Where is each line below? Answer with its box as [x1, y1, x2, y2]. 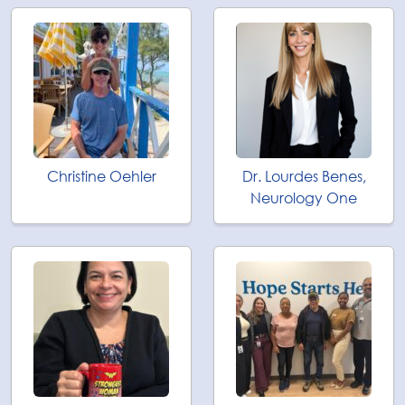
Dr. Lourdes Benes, [241, 166, 366, 186]
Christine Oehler [46, 166, 156, 186]
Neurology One [250, 188, 357, 208]
